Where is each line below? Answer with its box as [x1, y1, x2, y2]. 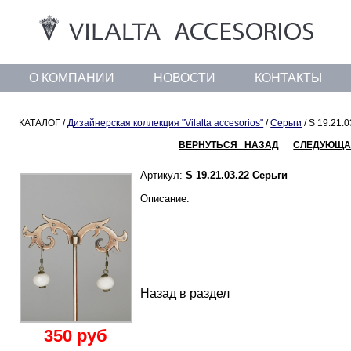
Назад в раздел [140, 287, 230, 300]
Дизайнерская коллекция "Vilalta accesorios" [67, 118, 264, 128]
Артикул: [140, 169, 186, 181]
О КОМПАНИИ [28, 71, 114, 85]
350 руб [44, 325, 108, 346]
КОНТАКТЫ [254, 71, 322, 85]
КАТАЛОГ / [19, 118, 68, 128]
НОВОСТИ [153, 71, 215, 85]
